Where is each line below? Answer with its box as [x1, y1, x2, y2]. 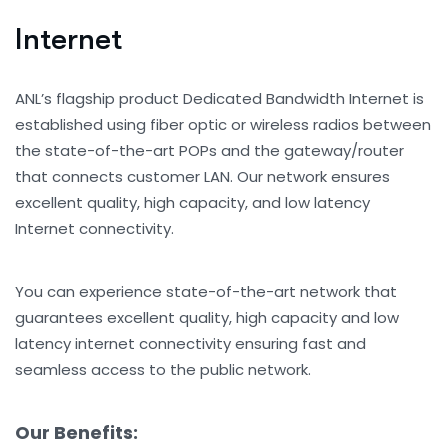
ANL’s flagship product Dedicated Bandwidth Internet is [15, 88, 424, 109]
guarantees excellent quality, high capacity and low [15, 307, 399, 328]
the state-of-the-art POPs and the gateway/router [15, 140, 404, 161]
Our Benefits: [15, 420, 138, 445]
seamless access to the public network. [15, 359, 311, 380]
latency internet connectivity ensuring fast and [15, 333, 366, 354]
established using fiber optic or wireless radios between [15, 114, 431, 135]
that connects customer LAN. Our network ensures [15, 166, 390, 187]
